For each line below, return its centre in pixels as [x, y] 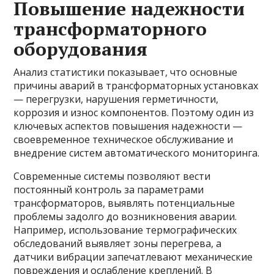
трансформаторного [110, 29]
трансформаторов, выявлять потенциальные [124, 203]
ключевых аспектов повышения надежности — [128, 126]
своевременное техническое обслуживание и [124, 140]
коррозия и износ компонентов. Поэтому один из [134, 113]
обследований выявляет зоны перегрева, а [118, 244]
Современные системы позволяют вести [112, 176]
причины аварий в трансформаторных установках [136, 86]
